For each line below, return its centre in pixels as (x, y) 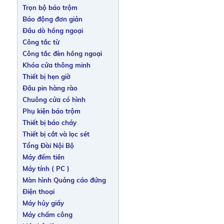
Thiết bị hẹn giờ (46, 76)
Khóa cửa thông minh (56, 65)
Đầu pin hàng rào (50, 88)
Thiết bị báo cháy (49, 122)
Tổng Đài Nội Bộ (48, 145)
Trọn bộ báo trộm (50, 7)
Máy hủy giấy (43, 203)
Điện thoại (38, 191)
